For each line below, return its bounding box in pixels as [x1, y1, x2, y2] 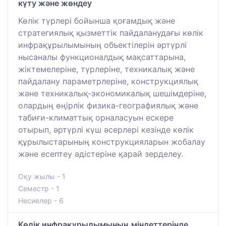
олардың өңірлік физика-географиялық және [18, 100, 198, 111]
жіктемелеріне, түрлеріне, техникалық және [18, 64, 195, 75]
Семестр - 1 [18, 184, 60, 193]
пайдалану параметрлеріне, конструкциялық [18, 76, 198, 87]
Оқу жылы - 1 [18, 172, 66, 181]
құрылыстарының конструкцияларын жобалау [18, 137, 205, 147]
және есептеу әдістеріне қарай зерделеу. [18, 149, 183, 159]
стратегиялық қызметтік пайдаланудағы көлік [18, 28, 203, 38]
